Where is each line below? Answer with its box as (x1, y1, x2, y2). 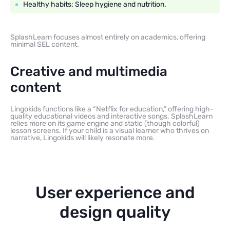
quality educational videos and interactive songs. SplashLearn (10, 111, 213, 121)
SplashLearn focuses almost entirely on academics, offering (10, 32, 205, 42)
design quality (60, 202, 170, 222)
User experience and (35, 182, 195, 202)
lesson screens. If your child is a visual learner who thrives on (10, 126, 209, 135)
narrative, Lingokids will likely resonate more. (10, 133, 155, 142)
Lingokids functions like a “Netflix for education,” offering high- (10, 104, 214, 113)
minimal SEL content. (10, 40, 79, 49)
